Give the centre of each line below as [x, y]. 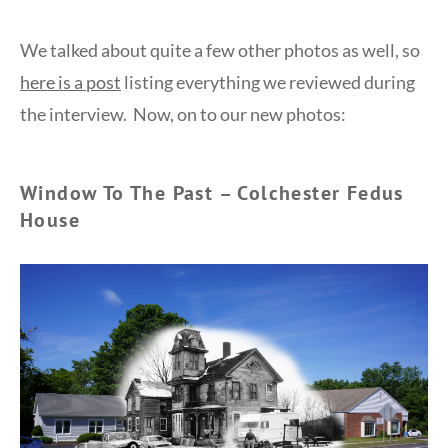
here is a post [70, 82]
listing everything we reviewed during [268, 82]
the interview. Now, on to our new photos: [183, 114]
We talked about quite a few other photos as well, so [220, 50]
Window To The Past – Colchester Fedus [212, 193]
